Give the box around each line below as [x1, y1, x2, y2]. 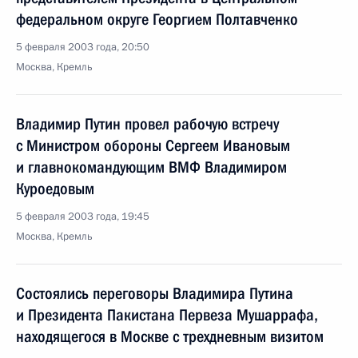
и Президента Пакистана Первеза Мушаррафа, [16, 305, 318, 324]
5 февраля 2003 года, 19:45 [16, 209, 149, 224]
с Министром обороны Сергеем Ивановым [16, 136, 290, 155]
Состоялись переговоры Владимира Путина [16, 284, 293, 303]
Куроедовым [16, 179, 94, 198]
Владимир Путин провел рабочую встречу [16, 114, 279, 133]
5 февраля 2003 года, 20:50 [16, 40, 149, 54]
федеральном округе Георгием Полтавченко [16, 10, 298, 29]
